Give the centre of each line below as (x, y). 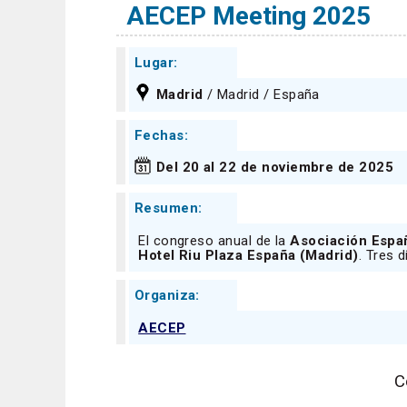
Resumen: (168, 208)
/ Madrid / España (261, 95)
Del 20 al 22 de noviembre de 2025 (275, 168)
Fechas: (161, 135)
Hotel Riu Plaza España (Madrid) (248, 255)
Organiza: (167, 296)
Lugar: (156, 62)
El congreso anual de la (214, 240)
